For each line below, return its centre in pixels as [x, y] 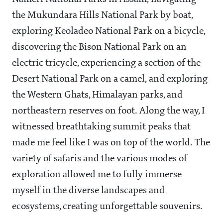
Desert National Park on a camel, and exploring [110, 79]
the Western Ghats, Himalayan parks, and [97, 95]
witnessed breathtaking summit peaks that [101, 127]
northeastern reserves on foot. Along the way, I [109, 111]
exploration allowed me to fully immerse [97, 175]
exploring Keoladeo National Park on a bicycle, [109, 32]
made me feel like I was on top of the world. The [111, 143]
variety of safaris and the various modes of [100, 159]
